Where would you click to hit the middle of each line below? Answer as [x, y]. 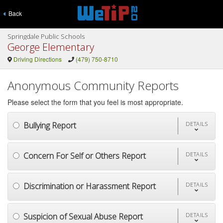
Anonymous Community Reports [93, 85]
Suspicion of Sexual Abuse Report [83, 216]
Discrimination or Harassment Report [90, 186]
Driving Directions [37, 59]
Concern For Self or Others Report [85, 156]
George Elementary [51, 47]
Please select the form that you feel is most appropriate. [95, 102]
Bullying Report [50, 125]
